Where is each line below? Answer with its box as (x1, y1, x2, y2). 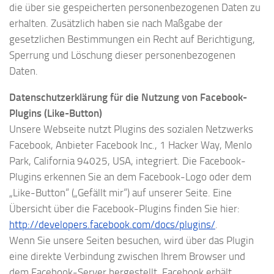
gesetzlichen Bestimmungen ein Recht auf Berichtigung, (9, 32, 255, 45)
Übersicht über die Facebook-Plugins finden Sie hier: (9, 202, 240, 215)
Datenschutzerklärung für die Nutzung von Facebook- (9, 91, 247, 103)
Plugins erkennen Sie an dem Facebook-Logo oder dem (9, 170, 251, 183)
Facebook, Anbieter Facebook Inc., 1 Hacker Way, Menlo (9, 138, 252, 151)
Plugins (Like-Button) (9, 106, 102, 119)
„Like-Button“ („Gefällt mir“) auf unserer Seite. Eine (9, 186, 232, 199)
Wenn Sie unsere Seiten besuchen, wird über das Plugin (9, 234, 254, 246)
